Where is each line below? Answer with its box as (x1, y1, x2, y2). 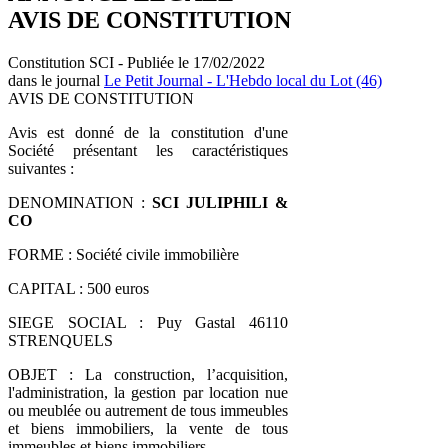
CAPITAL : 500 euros (8, 279, 149, 297)
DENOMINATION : (8, 193, 152, 211)
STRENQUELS (8, 331, 113, 349)
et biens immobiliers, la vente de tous (8, 419, 288, 437)
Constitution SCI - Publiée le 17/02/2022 (8, 53, 265, 71)
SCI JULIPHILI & (152, 193, 288, 211)
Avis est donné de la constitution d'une (8, 123, 288, 141)
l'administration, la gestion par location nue (8, 383, 288, 401)
